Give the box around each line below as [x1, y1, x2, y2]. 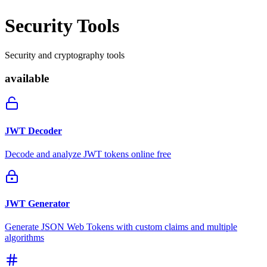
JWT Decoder [5, 125, 62, 136]
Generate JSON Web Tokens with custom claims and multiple [5, 222, 237, 232]
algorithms [5, 232, 44, 243]
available [5, 72, 49, 85]
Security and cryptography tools [5, 49, 125, 60]
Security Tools [5, 15, 119, 37]
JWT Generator [5, 198, 70, 209]
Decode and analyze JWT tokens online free [5, 148, 171, 159]
